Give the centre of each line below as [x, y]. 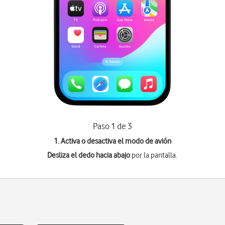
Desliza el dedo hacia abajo [89, 155]
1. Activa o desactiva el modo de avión [112, 141]
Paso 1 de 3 [112, 126]
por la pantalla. [154, 155]
